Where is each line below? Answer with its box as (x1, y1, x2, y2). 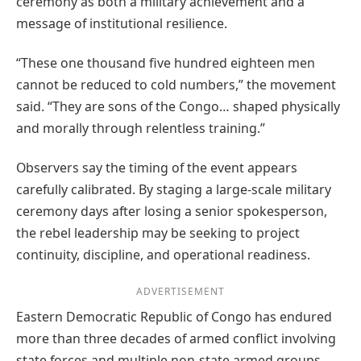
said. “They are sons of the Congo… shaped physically (16, 97, 340, 115)
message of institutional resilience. (16, 14, 227, 32)
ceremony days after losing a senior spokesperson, (16, 202, 327, 221)
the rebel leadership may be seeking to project (16, 224, 300, 243)
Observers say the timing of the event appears (16, 159, 297, 177)
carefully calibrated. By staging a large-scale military (16, 180, 331, 199)
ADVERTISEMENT (136, 284, 225, 299)
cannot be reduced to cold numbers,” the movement (16, 75, 336, 93)
